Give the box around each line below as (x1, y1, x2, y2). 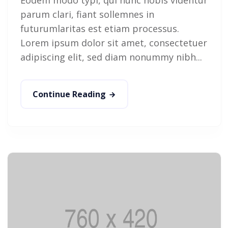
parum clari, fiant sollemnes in (20, 8, 154, 20)
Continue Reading (32, 88, 106, 100)
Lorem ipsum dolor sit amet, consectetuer (20, 36, 207, 49)
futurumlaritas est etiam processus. (20, 22, 179, 35)
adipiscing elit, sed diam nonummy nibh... (20, 50, 202, 63)
